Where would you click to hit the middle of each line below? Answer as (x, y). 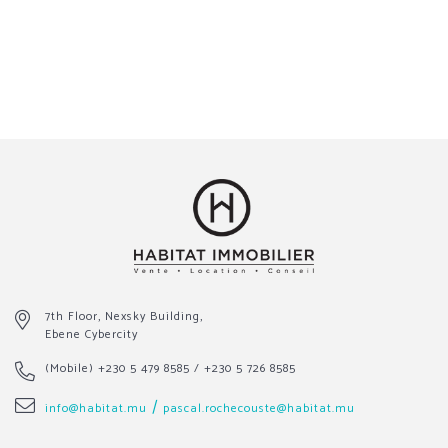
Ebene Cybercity (91, 334)
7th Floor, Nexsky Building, (124, 316)
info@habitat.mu (96, 408)
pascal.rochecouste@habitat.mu (259, 408)
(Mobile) (71, 368)
